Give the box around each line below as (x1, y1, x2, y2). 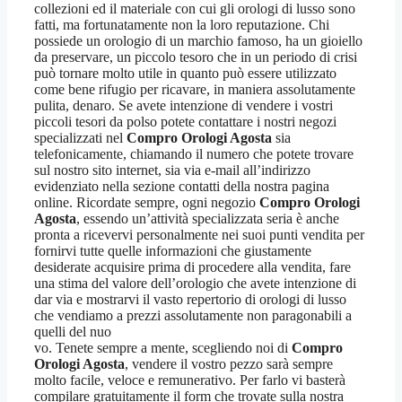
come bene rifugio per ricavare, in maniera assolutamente (34, 82, 355, 98)
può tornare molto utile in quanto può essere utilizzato (34, 66, 336, 82)
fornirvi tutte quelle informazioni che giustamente (34, 243, 311, 259)
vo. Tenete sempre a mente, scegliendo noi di (34, 340, 292, 356)
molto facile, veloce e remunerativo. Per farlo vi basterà (34, 372, 345, 389)
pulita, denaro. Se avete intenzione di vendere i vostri (34, 98, 333, 114)
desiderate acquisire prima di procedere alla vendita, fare (34, 259, 351, 275)
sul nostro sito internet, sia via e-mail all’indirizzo (34, 162, 310, 179)
